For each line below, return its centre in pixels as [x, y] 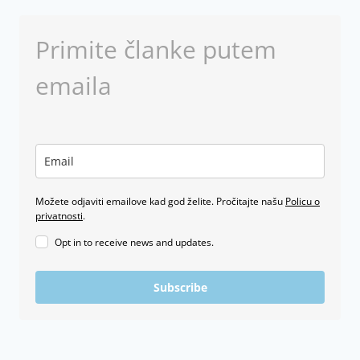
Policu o [303, 201]
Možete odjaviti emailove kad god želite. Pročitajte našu [160, 201]
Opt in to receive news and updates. [134, 242]
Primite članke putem [156, 49]
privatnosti [59, 215]
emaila [74, 85]
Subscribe [180, 287]
